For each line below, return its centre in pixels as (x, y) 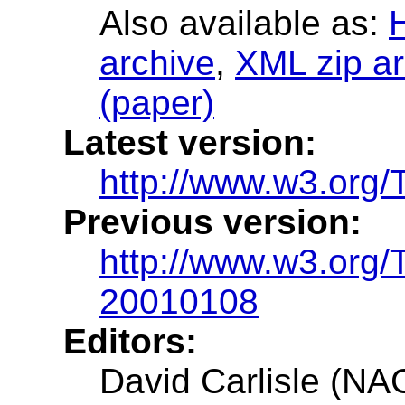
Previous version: (212, 221)
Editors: (130, 341)
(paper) (157, 102)
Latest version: (190, 142)
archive (157, 62)
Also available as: (244, 23)
